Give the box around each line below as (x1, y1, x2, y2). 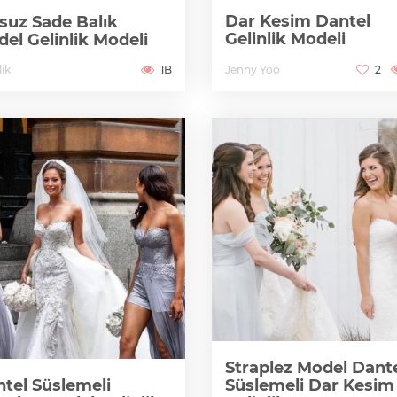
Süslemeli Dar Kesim (224, 376, 394, 395)
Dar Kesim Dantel (224, 12, 370, 32)
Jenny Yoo (224, 62, 280, 76)
